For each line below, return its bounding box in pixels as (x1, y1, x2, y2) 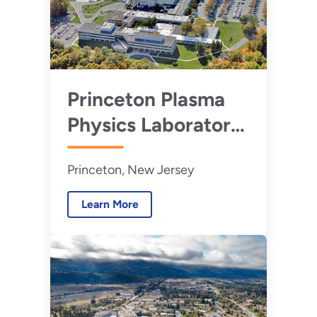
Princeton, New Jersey (67, 161, 194, 178)
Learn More (81, 197, 139, 212)
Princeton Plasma (67, 86, 225, 111)
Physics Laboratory (67, 112, 242, 137)
